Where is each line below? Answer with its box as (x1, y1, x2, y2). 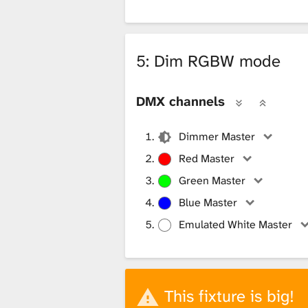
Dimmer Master (179, 129, 256, 144)
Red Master (179, 151, 235, 166)
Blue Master (179, 195, 238, 210)
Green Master (179, 173, 246, 188)
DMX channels (136, 92, 225, 110)
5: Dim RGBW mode (136, 49, 280, 72)
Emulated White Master (179, 217, 293, 232)
